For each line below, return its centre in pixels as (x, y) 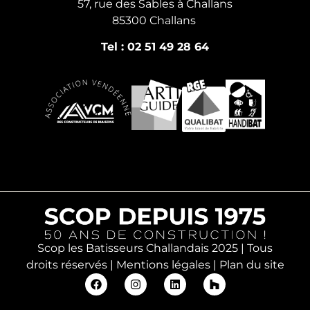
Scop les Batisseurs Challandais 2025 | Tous (155, 248)
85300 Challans (155, 20)
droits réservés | (71, 264)
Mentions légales (163, 264)
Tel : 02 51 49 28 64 (155, 47)
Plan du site (252, 264)
